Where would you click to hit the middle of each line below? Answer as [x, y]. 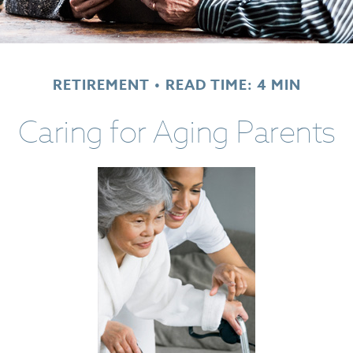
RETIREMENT [101, 85]
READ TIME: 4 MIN [233, 85]
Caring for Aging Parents [176, 131]
